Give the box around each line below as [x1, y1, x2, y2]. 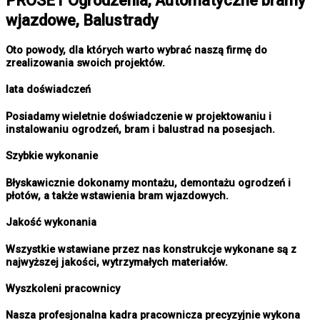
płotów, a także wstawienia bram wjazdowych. [6, 189, 229, 202]
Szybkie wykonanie [6, 149, 98, 163]
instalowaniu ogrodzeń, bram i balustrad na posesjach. [6, 122, 275, 136]
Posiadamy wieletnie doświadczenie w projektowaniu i [6, 109, 271, 123]
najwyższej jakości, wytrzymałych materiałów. [6, 255, 228, 269]
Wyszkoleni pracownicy [6, 281, 120, 295]
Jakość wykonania [6, 216, 96, 229]
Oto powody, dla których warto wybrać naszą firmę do [6, 44, 267, 57]
